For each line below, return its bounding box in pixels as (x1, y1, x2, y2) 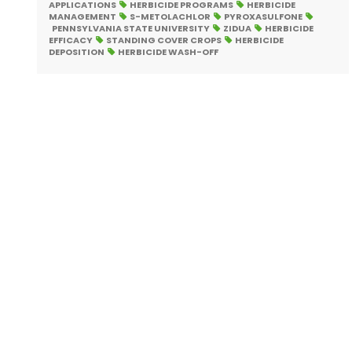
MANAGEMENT (49, 9, 116, 23)
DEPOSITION (49, 45, 104, 58)
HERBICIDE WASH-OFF (118, 45, 218, 58)
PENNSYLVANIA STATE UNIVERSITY (52, 21, 210, 35)
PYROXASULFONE (224, 9, 302, 23)
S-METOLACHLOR (130, 9, 211, 23)
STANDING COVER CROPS (106, 33, 222, 46)
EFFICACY (49, 33, 93, 46)
